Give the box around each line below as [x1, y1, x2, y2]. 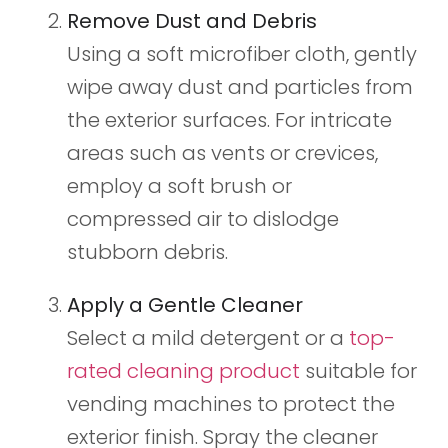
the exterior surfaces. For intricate [66, 106, 392, 135]
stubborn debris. [66, 238, 228, 267]
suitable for [299, 357, 417, 386]
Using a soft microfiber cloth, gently [66, 40, 417, 69]
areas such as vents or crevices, [66, 139, 378, 168]
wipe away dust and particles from [66, 73, 413, 102]
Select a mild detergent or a [66, 324, 349, 353]
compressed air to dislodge [66, 205, 339, 234]
